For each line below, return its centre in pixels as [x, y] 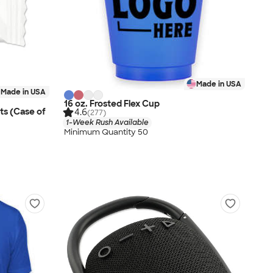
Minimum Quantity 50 [106, 132]
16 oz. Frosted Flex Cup [112, 103]
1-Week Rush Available [107, 122]
